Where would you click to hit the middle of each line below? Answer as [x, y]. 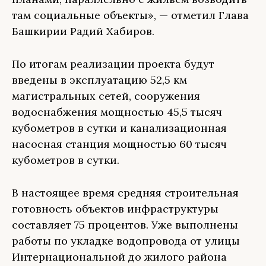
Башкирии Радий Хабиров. [83, 31]
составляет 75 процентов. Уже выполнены [125, 225]
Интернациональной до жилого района [119, 257]
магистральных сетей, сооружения [106, 96]
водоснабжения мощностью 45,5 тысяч [117, 112]
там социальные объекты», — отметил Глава [130, 15]
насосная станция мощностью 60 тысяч [119, 144]
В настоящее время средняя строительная [125, 193]
